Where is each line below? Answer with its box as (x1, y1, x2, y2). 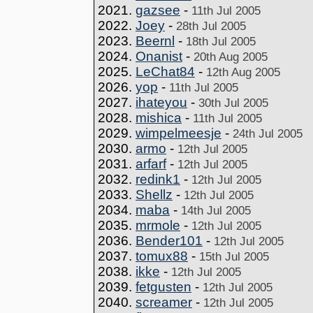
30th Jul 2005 (198, 96, 268, 110)
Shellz (136, 187, 173, 202)
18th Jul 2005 (186, 34, 256, 48)
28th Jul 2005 (176, 19, 246, 33)
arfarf (136, 156, 166, 171)
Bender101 (136, 233, 203, 248)
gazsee (136, 3, 180, 17)
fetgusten (136, 279, 191, 294)
